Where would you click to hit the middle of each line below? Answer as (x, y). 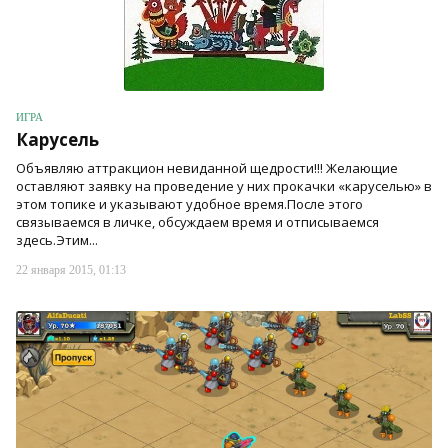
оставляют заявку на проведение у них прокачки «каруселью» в (224, 186)
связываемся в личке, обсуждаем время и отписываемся (197, 222)
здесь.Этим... (57, 240)
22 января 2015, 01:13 (71, 270)
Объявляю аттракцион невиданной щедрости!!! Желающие (207, 168)
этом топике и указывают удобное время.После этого (189, 204)
